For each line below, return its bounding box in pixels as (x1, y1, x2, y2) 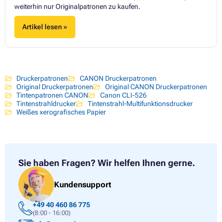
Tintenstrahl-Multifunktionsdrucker (87, 99, 193, 108)
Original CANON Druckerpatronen (105, 82, 207, 91)
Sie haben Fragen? (18, 157, 96, 168)
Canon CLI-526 (100, 91, 147, 99)
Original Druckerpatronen (16, 82, 94, 91)
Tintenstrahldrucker (16, 99, 76, 108)
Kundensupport (54, 179, 111, 189)
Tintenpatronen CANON (16, 91, 89, 99)
